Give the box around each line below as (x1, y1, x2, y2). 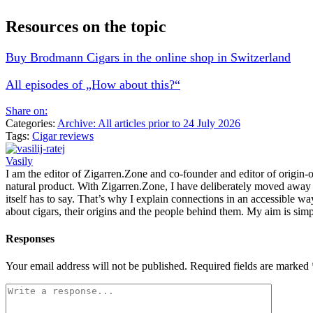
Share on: (6, 104, 48, 117)
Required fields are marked (190, 260, 312, 272)
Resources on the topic (6, 17, 166, 36)
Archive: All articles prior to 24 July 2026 (57, 117, 240, 129)
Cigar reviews (32, 129, 94, 142)
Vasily (6, 154, 33, 167)
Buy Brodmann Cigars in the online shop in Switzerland (6, 50, 291, 64)
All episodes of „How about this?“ (6, 77, 180, 92)
